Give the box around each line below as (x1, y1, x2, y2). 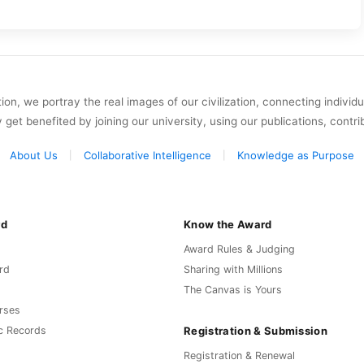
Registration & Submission (184, 323, 328, 337)
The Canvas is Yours (184, 284, 282, 297)
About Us (10, 148, 58, 162)
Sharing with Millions (184, 263, 283, 276)
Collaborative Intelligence (84, 148, 211, 162)
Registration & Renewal (184, 349, 295, 362)
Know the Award (184, 217, 272, 231)
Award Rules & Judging (184, 243, 295, 256)
